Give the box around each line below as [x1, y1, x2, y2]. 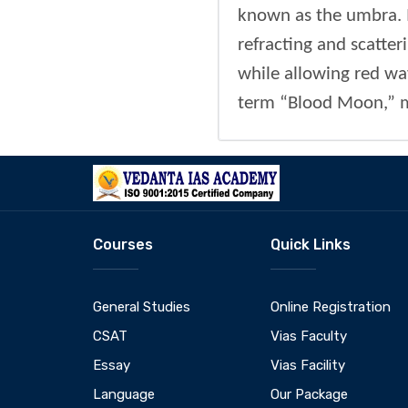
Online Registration [270, 298, 391, 315]
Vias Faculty [270, 327, 347, 344]
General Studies [93, 298, 190, 315]
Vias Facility [270, 356, 345, 373]
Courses [93, 235, 153, 253]
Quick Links [270, 235, 351, 253]
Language [93, 385, 155, 403]
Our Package [270, 385, 348, 403]
